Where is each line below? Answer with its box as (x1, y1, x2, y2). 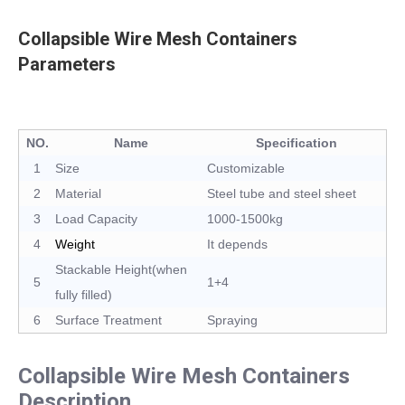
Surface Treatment (55, 312, 162, 327)
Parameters (18, 52, 116, 75)
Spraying (207, 312, 258, 327)
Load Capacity (55, 211, 137, 226)
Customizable (207, 160, 285, 175)
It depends (207, 236, 268, 251)
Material (55, 185, 101, 201)
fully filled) (55, 287, 112, 302)
